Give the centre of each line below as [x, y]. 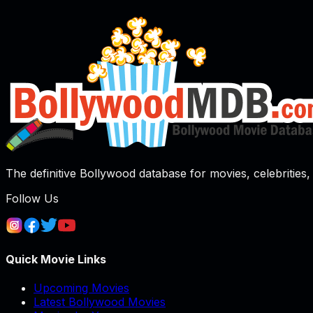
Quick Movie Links [56, 259]
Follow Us [32, 199]
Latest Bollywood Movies [100, 301]
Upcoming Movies [81, 287]
